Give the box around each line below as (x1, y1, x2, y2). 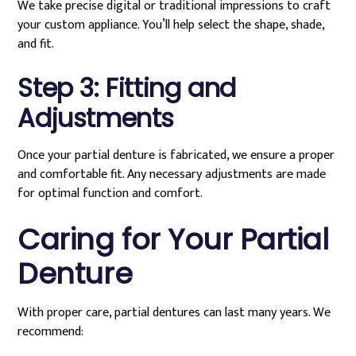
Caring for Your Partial (17, 219, 329, 260)
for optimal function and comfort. (17, 183, 203, 204)
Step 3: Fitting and (17, 70, 236, 106)
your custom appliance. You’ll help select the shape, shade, (17, 14, 325, 36)
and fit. (17, 33, 55, 55)
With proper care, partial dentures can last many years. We (17, 302, 331, 323)
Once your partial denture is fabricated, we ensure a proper (17, 145, 335, 166)
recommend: (17, 321, 84, 342)
